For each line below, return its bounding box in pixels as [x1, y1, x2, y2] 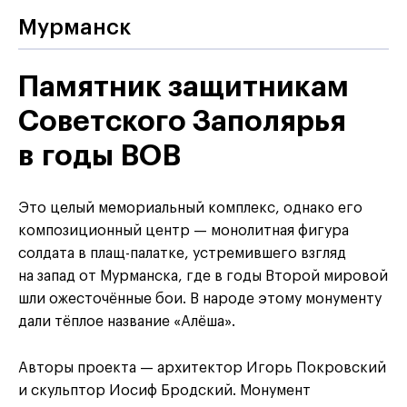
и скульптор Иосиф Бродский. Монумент [18, 383, 311, 399]
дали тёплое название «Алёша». [18, 314, 235, 330]
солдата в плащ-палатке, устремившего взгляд [18, 246, 346, 262]
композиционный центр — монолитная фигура [18, 223, 349, 239]
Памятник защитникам [18, 73, 349, 103]
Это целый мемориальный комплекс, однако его [18, 201, 362, 216]
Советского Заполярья [18, 107, 346, 137]
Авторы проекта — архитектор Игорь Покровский [18, 361, 386, 376]
